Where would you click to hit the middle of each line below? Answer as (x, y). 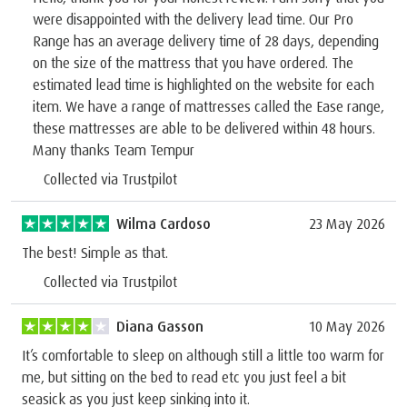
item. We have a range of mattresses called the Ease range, (208, 106)
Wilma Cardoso (164, 223)
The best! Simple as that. (95, 252)
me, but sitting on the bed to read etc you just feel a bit (184, 377)
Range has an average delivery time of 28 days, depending (206, 40)
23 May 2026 (347, 223)
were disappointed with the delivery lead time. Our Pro (193, 19)
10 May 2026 (347, 326)
